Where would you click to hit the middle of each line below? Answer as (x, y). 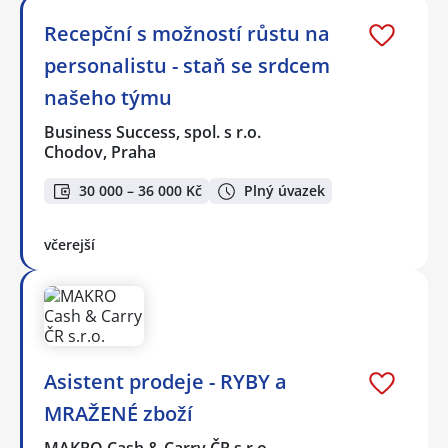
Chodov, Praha (100, 151)
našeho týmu (108, 97)
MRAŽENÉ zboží (118, 414)
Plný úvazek (284, 191)
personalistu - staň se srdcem (187, 65)
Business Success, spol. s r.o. (153, 131)
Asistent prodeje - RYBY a (165, 382)
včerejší (69, 245)
